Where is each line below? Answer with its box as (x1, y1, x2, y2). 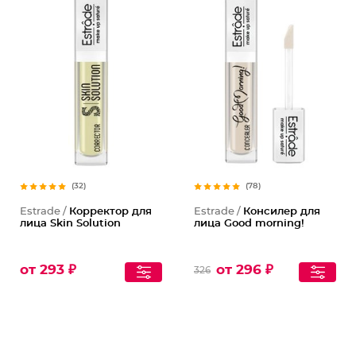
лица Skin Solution (20, 219, 121, 229)
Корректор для (69, 207, 152, 217)
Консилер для (243, 207, 320, 217)
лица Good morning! (194, 219, 304, 229)
